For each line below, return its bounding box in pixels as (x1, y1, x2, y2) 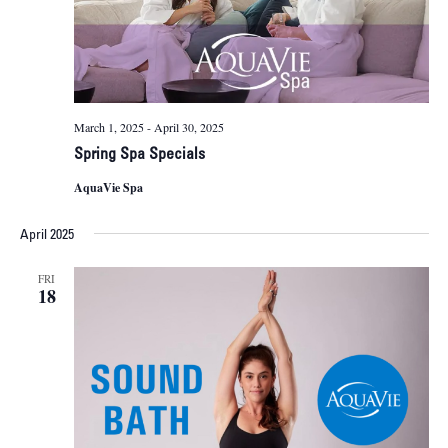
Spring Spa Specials (73, 146, 205, 163)
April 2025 (19, 227, 74, 243)
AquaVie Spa (73, 178, 143, 196)
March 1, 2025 (73, 118, 144, 135)
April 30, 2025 (153, 118, 224, 135)
